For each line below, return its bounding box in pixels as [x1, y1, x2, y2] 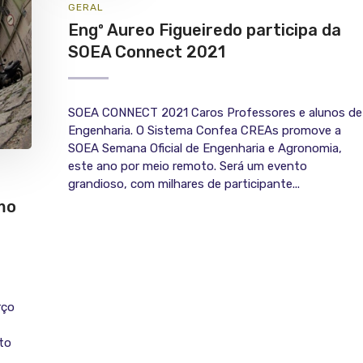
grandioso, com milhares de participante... [68, 177, 300, 192]
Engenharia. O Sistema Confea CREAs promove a [68, 123, 341, 139]
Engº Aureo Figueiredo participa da [68, 20, 341, 41]
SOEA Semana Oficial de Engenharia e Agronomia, [68, 141, 342, 156]
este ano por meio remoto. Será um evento [68, 159, 307, 174]
